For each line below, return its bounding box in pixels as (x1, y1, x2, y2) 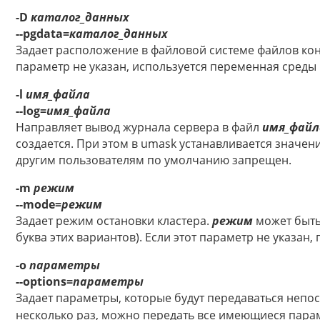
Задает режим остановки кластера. (16, 213, 212, 229)
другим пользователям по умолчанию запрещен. (16, 152, 291, 169)
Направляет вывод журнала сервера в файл (16, 119, 262, 136)
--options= (16, 274, 73, 290)
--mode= (16, 196, 61, 213)
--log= (16, 103, 46, 119)
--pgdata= (16, 26, 69, 42)
